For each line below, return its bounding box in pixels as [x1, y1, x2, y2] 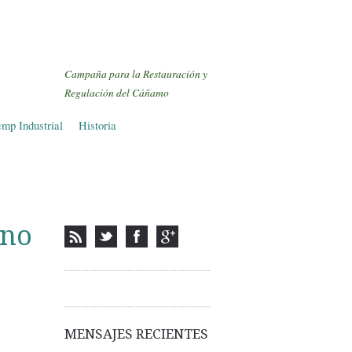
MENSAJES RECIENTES [64, 326, 208, 343]
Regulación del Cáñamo [64, 86, 169, 101]
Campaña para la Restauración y [64, 67, 207, 82]
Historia [79, 118, 116, 134]
